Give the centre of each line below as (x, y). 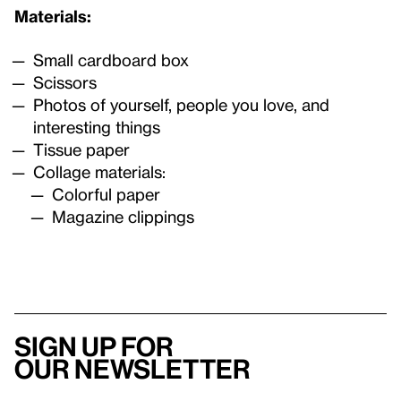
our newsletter (132, 369)
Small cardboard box (111, 59)
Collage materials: (99, 171)
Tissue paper (81, 149)
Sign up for (94, 346)
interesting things (97, 126)
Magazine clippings (123, 216)
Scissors (64, 81)
